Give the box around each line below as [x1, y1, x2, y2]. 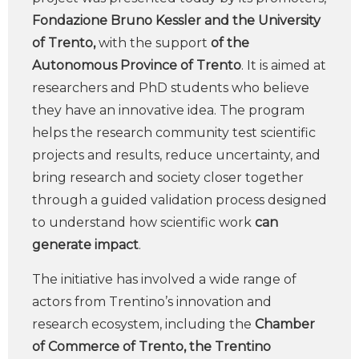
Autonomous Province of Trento [32, 58, 241, 73]
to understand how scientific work [32, 215, 255, 230]
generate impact [32, 237, 139, 252]
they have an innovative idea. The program [32, 103, 305, 118]
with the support [95, 35, 211, 50]
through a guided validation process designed [32, 192, 327, 208]
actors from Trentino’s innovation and [32, 294, 272, 309]
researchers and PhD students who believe [32, 80, 309, 95]
